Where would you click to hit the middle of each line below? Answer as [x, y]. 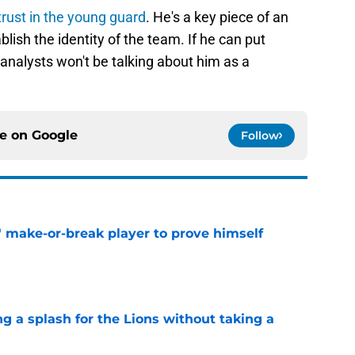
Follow [260, 136]
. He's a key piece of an [217, 17]
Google [55, 136]
